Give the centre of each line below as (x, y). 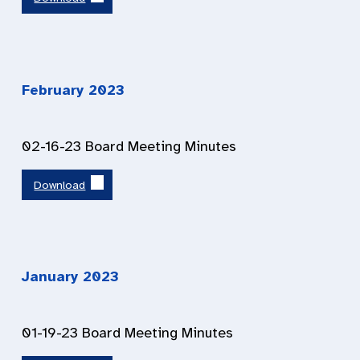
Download (60, 185)
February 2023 (73, 90)
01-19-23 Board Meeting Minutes (127, 333)
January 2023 (70, 277)
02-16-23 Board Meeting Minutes (129, 146)
